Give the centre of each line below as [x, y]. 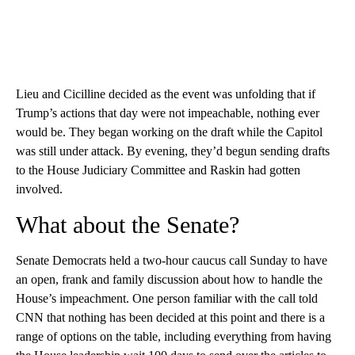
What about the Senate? [128, 225]
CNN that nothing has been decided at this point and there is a [170, 318]
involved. [39, 189]
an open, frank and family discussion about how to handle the [169, 280]
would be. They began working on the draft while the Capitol [169, 132]
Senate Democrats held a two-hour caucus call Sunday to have [172, 261]
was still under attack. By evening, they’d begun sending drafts [173, 151]
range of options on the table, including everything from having [174, 337]
